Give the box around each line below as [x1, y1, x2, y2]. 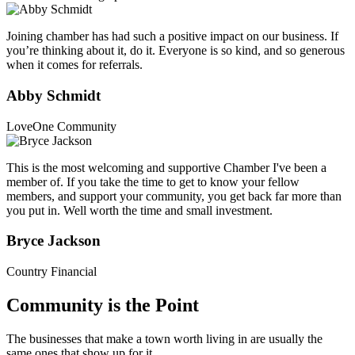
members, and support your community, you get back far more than [6, 189, 342, 203]
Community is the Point [6, 294, 199, 315]
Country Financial [6, 264, 97, 278]
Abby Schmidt [6, 86, 101, 104]
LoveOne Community [6, 119, 116, 133]
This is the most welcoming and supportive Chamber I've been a [6, 160, 326, 174]
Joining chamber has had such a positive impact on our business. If [6, 29, 338, 44]
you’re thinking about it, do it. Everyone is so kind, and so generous [6, 44, 345, 58]
